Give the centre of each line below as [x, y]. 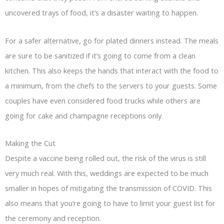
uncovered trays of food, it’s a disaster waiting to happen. [101, 13]
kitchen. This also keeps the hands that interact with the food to [112, 70]
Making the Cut [30, 143]
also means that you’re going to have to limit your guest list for [110, 203]
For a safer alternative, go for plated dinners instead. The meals [112, 40]
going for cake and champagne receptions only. [84, 115]
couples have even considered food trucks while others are [103, 100]
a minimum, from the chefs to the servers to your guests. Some [111, 85]
